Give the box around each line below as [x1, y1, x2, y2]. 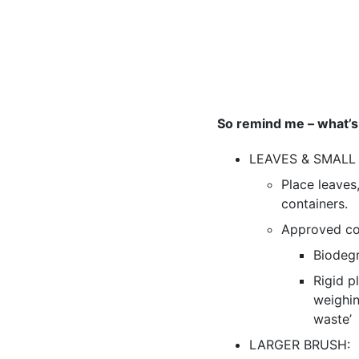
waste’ [313, 311, 352, 328]
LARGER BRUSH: [248, 337, 350, 353]
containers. [280, 196, 352, 212]
